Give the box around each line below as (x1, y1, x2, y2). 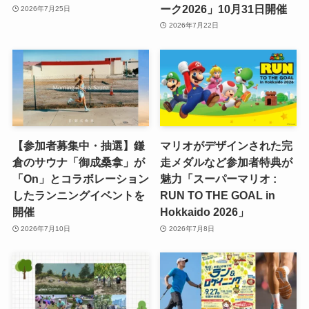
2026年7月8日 (168, 224, 215, 232)
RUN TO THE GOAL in (160, 189, 276, 202)
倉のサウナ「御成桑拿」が (12, 156, 145, 169)
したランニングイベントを (12, 189, 145, 202)
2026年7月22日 (168, 21, 219, 30)
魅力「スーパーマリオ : (160, 172, 277, 186)
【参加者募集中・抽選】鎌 (12, 139, 145, 152)
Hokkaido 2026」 (160, 206, 250, 219)
